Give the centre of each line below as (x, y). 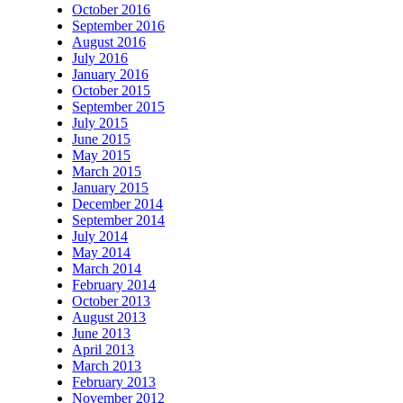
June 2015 (102, 139)
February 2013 (114, 381)
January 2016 (111, 74)
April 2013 (103, 349)
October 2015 (112, 90)
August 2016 (109, 41)
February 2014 (114, 284)
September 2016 (119, 25)
